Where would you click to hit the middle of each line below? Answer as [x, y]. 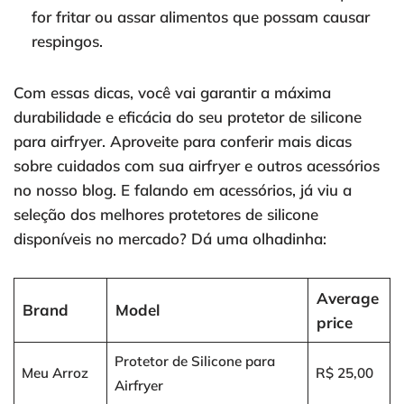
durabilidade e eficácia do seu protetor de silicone [188, 117]
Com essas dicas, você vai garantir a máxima [172, 93]
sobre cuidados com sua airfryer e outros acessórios [197, 166]
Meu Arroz [55, 373]
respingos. [67, 41]
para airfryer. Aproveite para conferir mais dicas [183, 142]
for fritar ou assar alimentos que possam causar [201, 17]
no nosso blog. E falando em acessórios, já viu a [183, 190]
